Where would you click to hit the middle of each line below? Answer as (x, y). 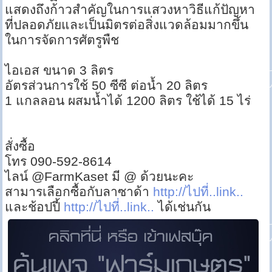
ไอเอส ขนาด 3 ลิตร (59, 70)
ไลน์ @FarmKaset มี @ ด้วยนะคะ (100, 177)
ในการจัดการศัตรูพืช (62, 40)
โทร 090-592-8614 (59, 161)
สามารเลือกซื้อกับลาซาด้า (79, 192)
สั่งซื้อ (20, 146)
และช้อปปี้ (35, 207)
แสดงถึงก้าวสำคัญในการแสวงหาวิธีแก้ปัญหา (130, 10)
